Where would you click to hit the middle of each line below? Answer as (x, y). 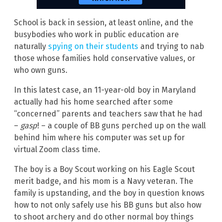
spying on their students (93, 47)
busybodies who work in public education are (96, 35)
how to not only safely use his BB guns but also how (108, 205)
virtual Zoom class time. (57, 150)
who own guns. (41, 70)
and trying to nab (171, 47)
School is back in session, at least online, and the (104, 23)
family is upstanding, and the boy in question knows (109, 193)
